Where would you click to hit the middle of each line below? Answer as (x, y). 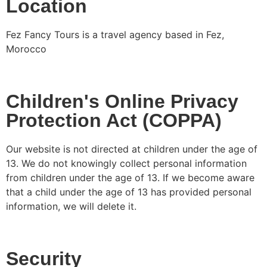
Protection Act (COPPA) (114, 121)
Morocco (26, 49)
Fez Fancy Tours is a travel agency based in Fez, (115, 35)
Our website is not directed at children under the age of (132, 149)
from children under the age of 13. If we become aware (130, 178)
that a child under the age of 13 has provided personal (129, 192)
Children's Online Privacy (122, 102)
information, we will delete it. (71, 207)
